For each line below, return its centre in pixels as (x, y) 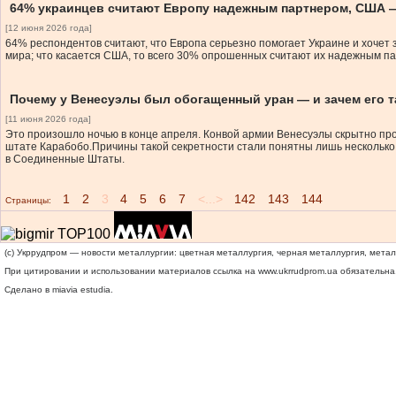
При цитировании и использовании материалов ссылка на (131, 271)
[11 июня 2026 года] (48, 119)
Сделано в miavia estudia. (59, 289)
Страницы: (28, 200)
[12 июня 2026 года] (49, 28)
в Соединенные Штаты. (65, 159)
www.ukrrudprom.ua (298, 271)
